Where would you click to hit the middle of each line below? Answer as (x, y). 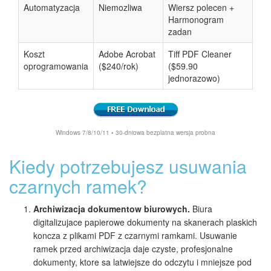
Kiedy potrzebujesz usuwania (128, 166)
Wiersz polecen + (201, 8)
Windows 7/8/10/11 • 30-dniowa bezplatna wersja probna (135, 133)
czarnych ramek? (78, 186)
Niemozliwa (120, 8)
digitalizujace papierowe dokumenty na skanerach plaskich (145, 222)
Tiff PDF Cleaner (200, 54)
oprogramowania (56, 66)
